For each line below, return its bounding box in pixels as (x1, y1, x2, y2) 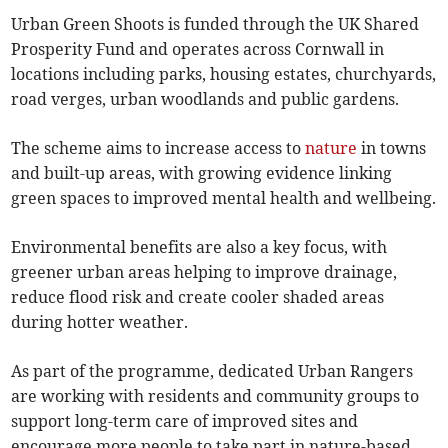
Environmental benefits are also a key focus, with (11, 237, 388, 258)
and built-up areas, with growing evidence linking (11, 163, 393, 184)
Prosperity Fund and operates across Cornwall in (11, 39, 385, 60)
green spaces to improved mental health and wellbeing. (11, 188, 437, 209)
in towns (357, 138, 427, 159)
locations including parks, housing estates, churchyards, (11, 64, 437, 85)
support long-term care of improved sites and (11, 411, 359, 432)
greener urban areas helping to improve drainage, (11, 262, 398, 283)
